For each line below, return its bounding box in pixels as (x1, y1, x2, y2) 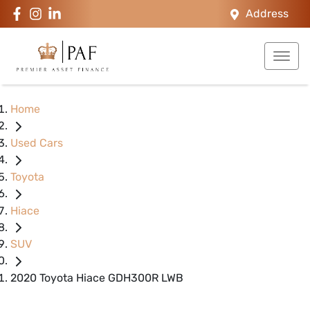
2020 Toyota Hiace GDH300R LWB (10, 271, 183, 285)
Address (246, 7, 289, 20)
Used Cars (10, 136, 63, 149)
